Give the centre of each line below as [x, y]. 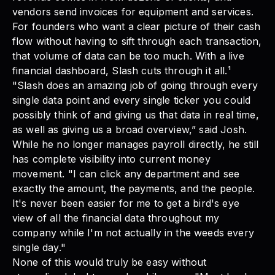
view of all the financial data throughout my [116, 218]
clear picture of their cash [197, 26]
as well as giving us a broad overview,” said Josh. [130, 129]
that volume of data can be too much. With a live [128, 56]
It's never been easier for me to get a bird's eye [126, 203]
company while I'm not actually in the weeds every [133, 232]
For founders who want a [73, 26]
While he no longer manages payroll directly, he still [136, 144]
